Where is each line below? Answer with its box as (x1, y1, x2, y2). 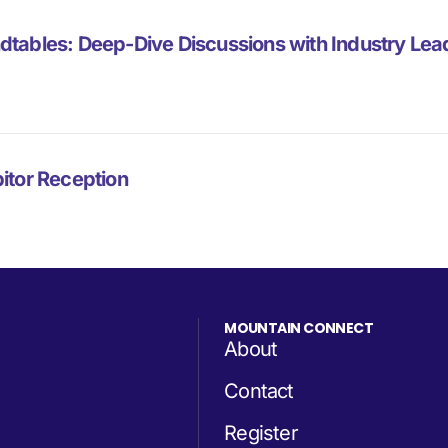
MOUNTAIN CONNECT (224, 318, 374, 339)
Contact (224, 379, 294, 404)
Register (224, 421, 298, 446)
